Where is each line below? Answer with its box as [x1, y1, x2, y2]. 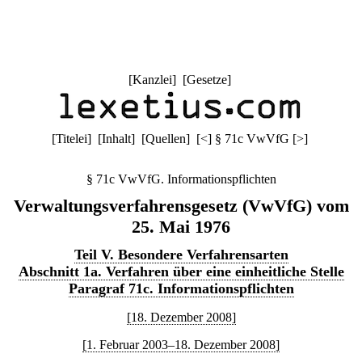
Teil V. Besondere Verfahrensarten [74, 246, 288, 263]
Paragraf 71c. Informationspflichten [68, 280, 294, 297]
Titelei [55, 132, 87, 145]
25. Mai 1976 [132, 217, 230, 237]
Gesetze [186, 73, 227, 86]
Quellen [145, 132, 186, 145]
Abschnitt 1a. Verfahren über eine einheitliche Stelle [18, 263, 344, 280]
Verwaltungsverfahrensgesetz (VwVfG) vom [13, 196, 349, 216]
